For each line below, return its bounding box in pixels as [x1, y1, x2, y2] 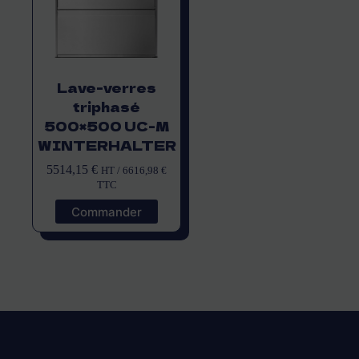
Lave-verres [57, 78, 157, 98]
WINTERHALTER [37, 135, 176, 155]
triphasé [73, 97, 141, 117]
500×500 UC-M [44, 116, 170, 136]
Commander [71, 204, 143, 220]
